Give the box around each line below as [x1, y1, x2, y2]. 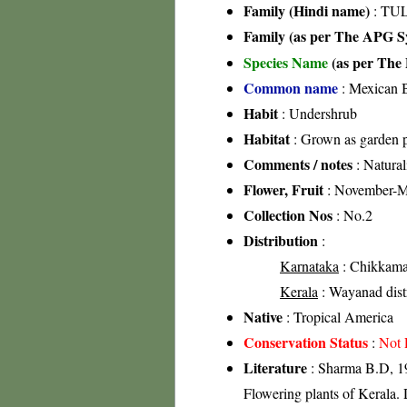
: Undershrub [278, 104, 357, 123]
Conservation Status [243, 332, 368, 352]
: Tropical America [283, 307, 393, 326]
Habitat [243, 128, 290, 149]
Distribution [243, 230, 318, 251]
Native [243, 306, 283, 327]
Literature [243, 357, 307, 378]
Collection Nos [243, 204, 333, 225]
